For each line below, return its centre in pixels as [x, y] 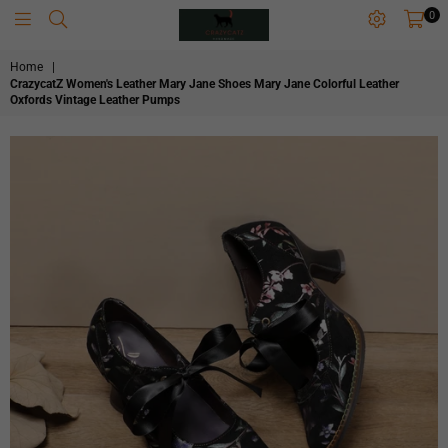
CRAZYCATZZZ [291, 50]
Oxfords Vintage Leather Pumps [95, 100]
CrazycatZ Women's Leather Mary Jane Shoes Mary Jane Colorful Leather [204, 84]
